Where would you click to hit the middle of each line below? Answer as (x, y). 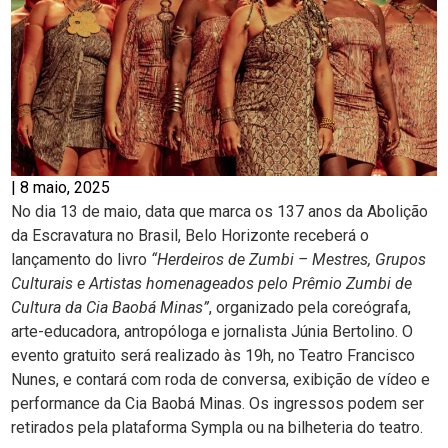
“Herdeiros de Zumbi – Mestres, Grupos (288, 259)
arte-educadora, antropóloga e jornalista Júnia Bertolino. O (212, 331)
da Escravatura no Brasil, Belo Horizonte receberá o (190, 235)
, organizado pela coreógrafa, (310, 307)
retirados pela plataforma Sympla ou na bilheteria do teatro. (217, 427)
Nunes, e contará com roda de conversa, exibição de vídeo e (220, 379)
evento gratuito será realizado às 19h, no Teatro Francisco (213, 355)
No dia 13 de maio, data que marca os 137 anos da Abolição (219, 211)
